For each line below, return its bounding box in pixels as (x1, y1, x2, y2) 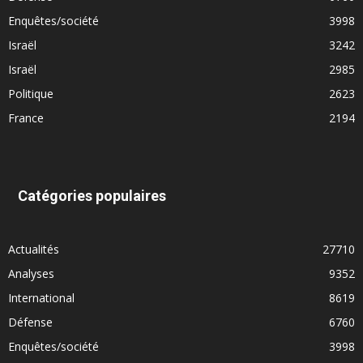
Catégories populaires (18, 187, 166, 205)
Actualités (8, 241, 59, 258)
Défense (8, 314, 53, 331)
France (8, 110, 44, 126)
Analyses (8, 266, 54, 282)
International (8, 290, 75, 306)
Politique (8, 86, 53, 102)
